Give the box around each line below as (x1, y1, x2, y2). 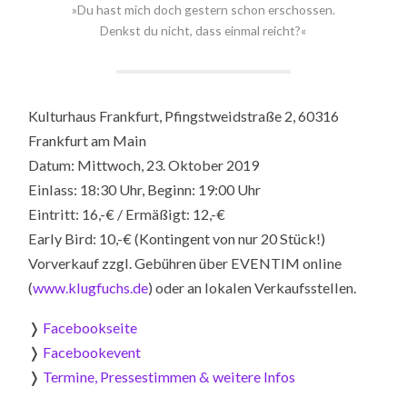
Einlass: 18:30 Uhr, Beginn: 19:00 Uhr (28, 180, 262, 198)
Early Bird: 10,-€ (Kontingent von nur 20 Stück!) (28, 229, 326, 247)
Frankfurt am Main (28, 131, 147, 149)
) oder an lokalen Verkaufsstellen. (148, 278, 357, 296)
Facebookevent (43, 343, 142, 362)
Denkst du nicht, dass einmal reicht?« (100, 23, 307, 39)
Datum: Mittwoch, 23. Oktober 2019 (28, 155, 260, 174)
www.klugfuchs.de (33, 278, 149, 296)
